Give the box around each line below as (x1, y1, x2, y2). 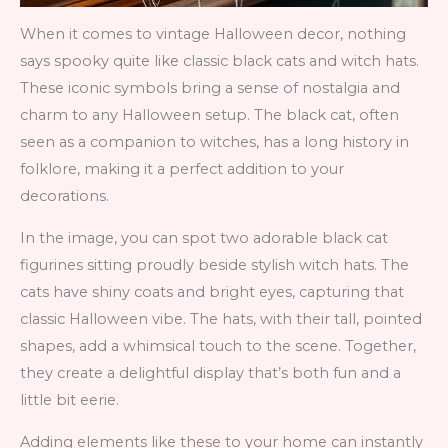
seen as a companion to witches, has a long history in (20, 133, 409, 152)
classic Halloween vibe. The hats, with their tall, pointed (20, 309, 422, 328)
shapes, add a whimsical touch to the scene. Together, (20, 336, 416, 355)
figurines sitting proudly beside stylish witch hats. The (20, 255, 409, 274)
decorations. (20, 187, 109, 206)
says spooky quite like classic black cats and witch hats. (20, 52, 419, 71)
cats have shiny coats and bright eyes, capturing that (20, 282, 404, 301)
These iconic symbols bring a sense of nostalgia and (20, 79, 400, 98)
